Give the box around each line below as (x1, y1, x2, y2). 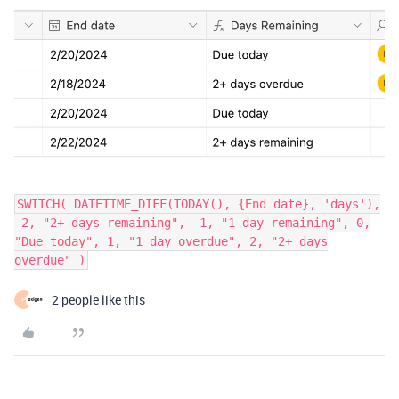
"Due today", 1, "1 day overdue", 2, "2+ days (14, 233, 328, 248)
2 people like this (52, 290, 145, 308)
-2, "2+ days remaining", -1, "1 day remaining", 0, (14, 215, 370, 230)
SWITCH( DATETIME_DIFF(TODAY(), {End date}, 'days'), (17, 196, 380, 211)
